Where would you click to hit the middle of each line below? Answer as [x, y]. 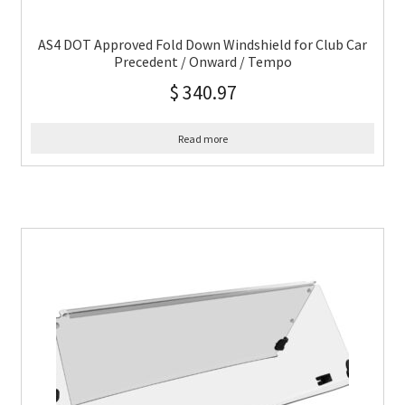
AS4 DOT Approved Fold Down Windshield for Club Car [202, 44]
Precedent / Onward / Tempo [202, 61]
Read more [202, 138]
